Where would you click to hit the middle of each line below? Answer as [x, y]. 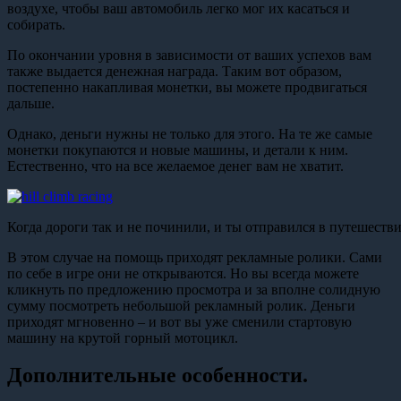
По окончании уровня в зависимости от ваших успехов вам [189, 55]
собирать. [36, 24]
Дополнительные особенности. [158, 375]
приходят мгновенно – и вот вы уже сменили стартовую [179, 321]
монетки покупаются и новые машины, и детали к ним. [178, 149]
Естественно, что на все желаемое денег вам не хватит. [175, 166]
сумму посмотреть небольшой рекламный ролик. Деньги [181, 305]
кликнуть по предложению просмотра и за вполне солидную [194, 289]
